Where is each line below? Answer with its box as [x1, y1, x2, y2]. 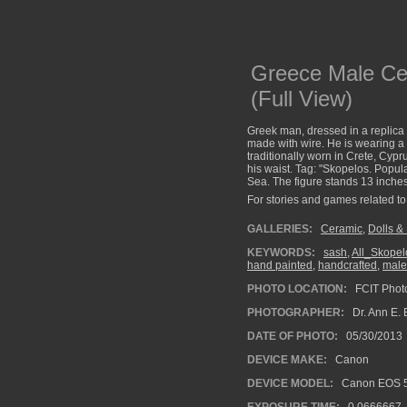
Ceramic [321, 223, 362, 235]
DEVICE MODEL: [247, 377, 333, 390]
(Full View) [251, 86, 352, 111]
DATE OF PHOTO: [247, 330, 338, 342]
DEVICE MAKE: [247, 353, 327, 366]
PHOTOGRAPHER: [247, 306, 344, 319]
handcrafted [318, 259, 377, 272]
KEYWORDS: [247, 246, 315, 259]
